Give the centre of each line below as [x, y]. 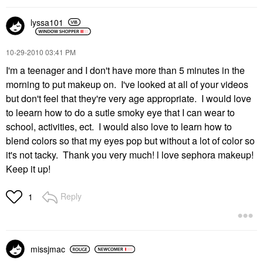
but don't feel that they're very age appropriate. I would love [129, 98]
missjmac [48, 249]
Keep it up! [28, 169]
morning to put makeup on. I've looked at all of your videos [127, 84]
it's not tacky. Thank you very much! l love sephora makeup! [130, 155]
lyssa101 [47, 22]
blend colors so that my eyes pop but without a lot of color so [130, 141]
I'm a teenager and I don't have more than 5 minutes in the [125, 70]
